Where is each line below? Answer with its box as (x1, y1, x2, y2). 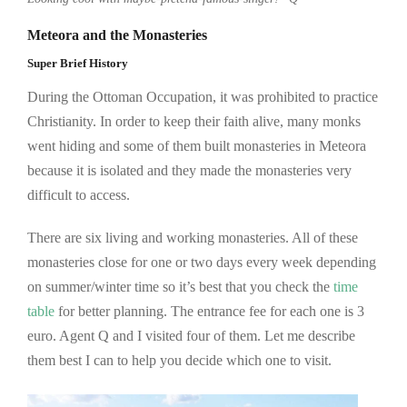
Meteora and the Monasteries (27, 26, 207, 43)
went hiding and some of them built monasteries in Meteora (27, 137, 366, 154)
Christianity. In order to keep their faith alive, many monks (27, 113, 361, 129)
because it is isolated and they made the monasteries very (27, 162, 352, 178)
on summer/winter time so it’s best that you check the (27, 278, 333, 294)
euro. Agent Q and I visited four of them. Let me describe (27, 327, 355, 343)
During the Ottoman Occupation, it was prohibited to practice (27, 88, 378, 104)
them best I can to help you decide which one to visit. (27, 352, 332, 368)
